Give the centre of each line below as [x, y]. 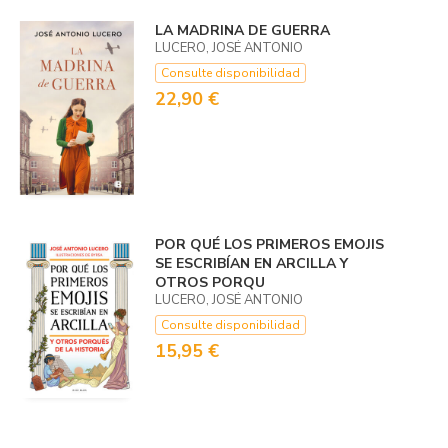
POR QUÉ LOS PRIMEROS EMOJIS [269, 245]
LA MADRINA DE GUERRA [242, 30]
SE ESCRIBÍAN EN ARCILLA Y [251, 264]
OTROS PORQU [209, 283]
